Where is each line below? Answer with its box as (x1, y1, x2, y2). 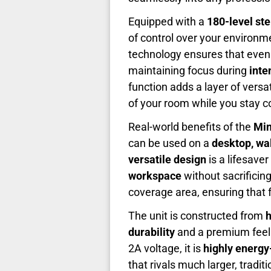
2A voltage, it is (128, 242, 203, 255)
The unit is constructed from (128, 209, 266, 223)
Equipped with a (128, 15, 207, 28)
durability (128, 226, 175, 239)
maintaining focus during (128, 64, 249, 77)
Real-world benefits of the (128, 120, 253, 134)
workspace (128, 169, 181, 183)
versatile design (128, 153, 206, 166)
